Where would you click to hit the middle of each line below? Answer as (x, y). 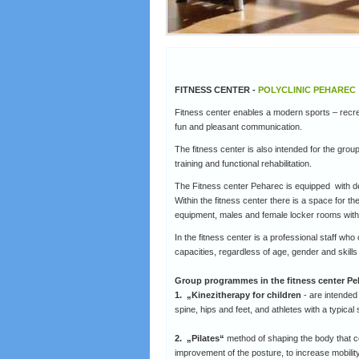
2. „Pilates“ (200, 338)
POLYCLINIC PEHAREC (307, 90)
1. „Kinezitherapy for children (238, 295)
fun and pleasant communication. (238, 127)
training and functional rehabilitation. (243, 163)
